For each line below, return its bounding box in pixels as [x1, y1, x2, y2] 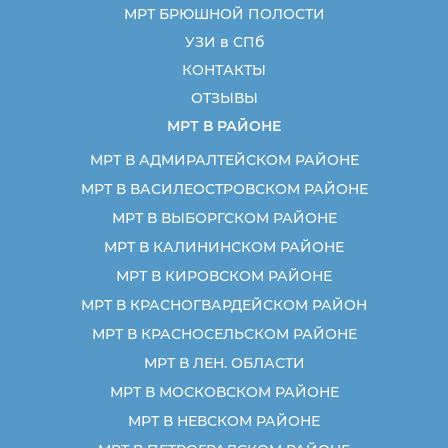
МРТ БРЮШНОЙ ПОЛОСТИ [123, 5, 325, 23]
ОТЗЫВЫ [190, 89, 258, 107]
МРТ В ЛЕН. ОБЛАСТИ [143, 354, 305, 372]
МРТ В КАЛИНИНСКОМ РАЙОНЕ [104, 238, 344, 256]
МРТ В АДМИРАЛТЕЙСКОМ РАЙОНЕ [89, 151, 359, 169]
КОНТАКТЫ [182, 61, 266, 79]
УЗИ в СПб [184, 33, 264, 51]
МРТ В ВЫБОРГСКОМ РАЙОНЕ [111, 209, 337, 227]
